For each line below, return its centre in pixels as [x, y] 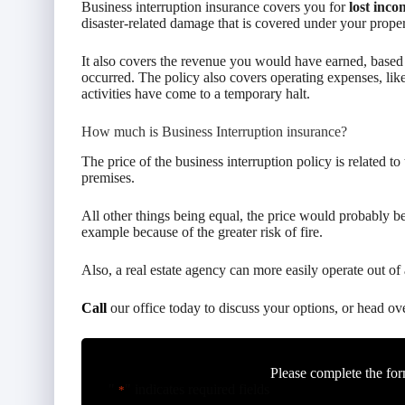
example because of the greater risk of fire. [202, 231]
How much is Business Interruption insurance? [214, 131]
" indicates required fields [197, 389]
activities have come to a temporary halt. [196, 93]
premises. [108, 177]
